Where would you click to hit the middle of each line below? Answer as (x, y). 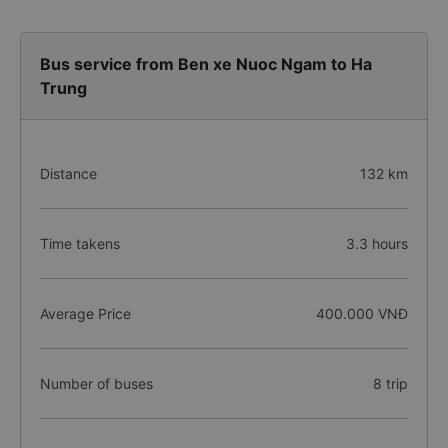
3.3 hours (376, 243)
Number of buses (96, 383)
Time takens (80, 243)
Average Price (85, 313)
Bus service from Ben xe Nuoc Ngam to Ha (206, 64)
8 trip (390, 383)
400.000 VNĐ (361, 313)
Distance (68, 173)
